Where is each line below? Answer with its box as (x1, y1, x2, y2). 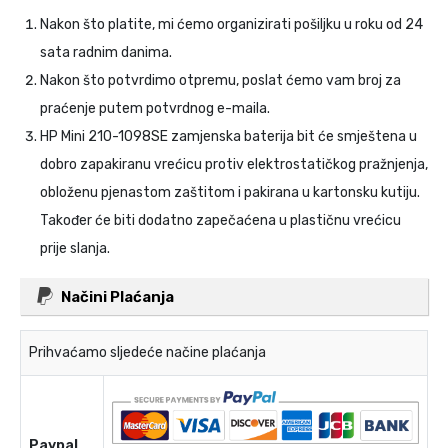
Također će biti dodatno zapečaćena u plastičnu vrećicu (40, 212, 401, 230)
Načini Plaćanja (61, 288, 174, 307)
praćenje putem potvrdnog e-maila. (40, 100, 270, 118)
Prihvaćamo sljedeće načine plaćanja (29, 344, 266, 362)
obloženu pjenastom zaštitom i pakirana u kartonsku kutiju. (40, 184, 420, 202)
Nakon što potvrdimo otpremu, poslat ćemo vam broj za (40, 72, 401, 90)
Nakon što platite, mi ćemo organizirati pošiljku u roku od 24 (40, 16, 423, 34)
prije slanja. (40, 240, 110, 258)
